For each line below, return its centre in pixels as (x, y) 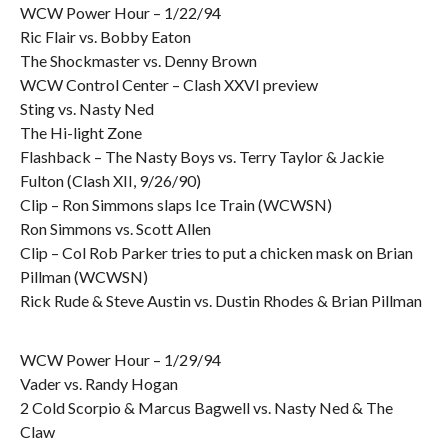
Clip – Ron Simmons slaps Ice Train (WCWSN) (175, 204)
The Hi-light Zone (80, 132)
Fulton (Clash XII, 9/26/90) (110, 180)
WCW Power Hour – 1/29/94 (120, 359)
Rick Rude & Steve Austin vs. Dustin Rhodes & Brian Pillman (220, 300)
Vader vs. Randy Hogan (98, 383)
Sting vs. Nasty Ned (86, 108)
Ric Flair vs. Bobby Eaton (105, 36)
